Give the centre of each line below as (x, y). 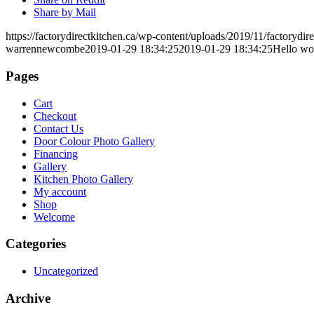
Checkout (55, 116)
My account (60, 191)
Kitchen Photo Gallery (83, 179)
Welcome (54, 217)
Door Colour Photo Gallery (94, 141)
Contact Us (59, 128)
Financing (56, 153)
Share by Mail (65, 13)
